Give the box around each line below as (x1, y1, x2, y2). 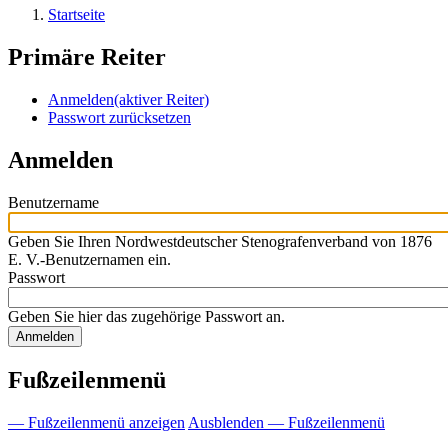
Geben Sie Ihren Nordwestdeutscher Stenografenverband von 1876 (8, 233, 432, 251)
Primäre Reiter (8, 44, 166, 71)
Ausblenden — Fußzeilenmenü (188, 413, 385, 431)
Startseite (48, 6, 105, 24)
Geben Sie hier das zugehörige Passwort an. (8, 308, 285, 326)
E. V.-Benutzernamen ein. (8, 251, 171, 269)
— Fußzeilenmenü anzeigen (8, 413, 185, 431)
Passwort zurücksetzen (48, 109, 191, 127)
